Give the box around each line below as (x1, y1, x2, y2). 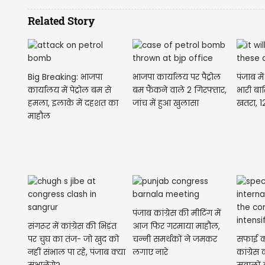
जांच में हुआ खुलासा (132, 97, 199, 109)
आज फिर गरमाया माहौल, (132, 220, 220, 232)
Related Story (28, 13, 95, 28)
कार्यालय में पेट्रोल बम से (28, 84, 111, 96)
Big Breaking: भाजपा (28, 71, 102, 83)
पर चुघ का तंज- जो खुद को (28, 233, 119, 245)
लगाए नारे (132, 246, 168, 258)
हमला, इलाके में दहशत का (28, 97, 52, 109)
